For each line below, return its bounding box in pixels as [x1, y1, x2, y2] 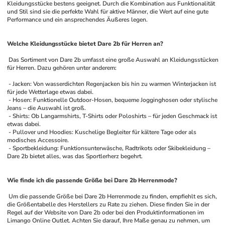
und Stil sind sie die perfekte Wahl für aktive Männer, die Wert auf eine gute [7, 8, 209, 16]
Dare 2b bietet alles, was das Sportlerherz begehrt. [7, 152, 143, 160]
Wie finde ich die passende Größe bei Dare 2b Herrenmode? [7, 176, 178, 184]
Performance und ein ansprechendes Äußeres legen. [7, 16, 148, 24]
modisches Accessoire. [7, 136, 69, 144]
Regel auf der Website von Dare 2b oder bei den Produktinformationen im [7, 208, 204, 216]
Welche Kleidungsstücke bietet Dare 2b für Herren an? [7, 40, 164, 48]
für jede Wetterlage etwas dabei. [7, 88, 94, 96]
